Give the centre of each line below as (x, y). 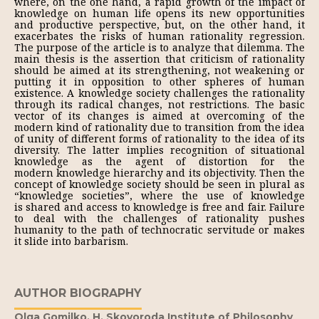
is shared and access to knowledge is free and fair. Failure (159, 207)
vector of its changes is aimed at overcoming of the (159, 116)
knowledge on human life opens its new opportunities (159, 13)
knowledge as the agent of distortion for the (159, 161)
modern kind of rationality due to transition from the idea (159, 127)
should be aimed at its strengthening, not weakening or (159, 70)
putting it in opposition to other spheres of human (159, 82)
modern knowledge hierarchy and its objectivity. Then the (159, 173)
